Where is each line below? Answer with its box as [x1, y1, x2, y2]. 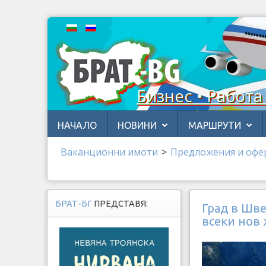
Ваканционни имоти [61, 145, 158, 159]
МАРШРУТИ [188, 120, 241, 131]
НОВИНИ [118, 120, 157, 131]
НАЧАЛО [58, 120, 97, 131]
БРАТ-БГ [55, 199, 94, 208]
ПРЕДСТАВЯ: [94, 199, 148, 208]
